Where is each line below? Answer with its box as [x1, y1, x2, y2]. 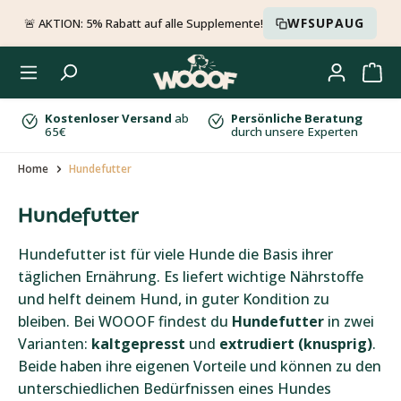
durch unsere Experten [231, 124, 358, 140]
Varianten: [18, 334, 91, 354]
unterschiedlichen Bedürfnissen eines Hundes [18, 379, 331, 398]
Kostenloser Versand [45, 110, 172, 126]
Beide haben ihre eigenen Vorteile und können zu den [18, 356, 381, 376]
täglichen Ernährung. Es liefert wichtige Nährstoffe [18, 267, 363, 286]
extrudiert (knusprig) [219, 334, 372, 354]
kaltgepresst [91, 334, 185, 354]
